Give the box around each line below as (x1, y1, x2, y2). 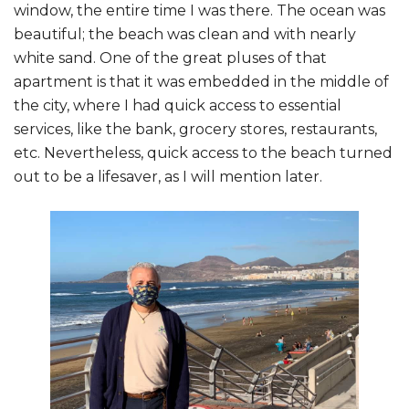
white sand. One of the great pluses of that (14, 49, 327, 68)
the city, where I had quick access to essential (14, 97, 341, 115)
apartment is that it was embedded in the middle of (14, 73, 389, 91)
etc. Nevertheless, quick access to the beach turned (14, 144, 393, 163)
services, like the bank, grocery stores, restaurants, (14, 121, 377, 139)
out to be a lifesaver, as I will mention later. (14, 168, 322, 186)
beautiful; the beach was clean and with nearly (14, 26, 356, 44)
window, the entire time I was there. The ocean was (14, 2, 385, 20)
